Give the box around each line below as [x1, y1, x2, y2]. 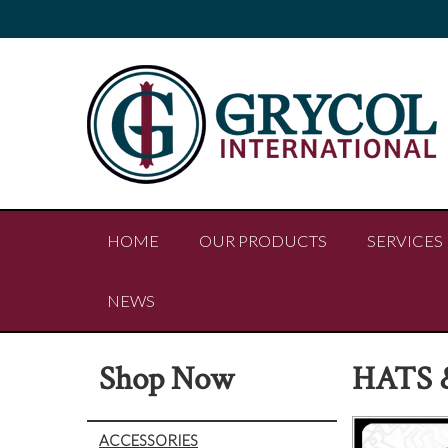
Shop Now [99, 357, 234, 401]
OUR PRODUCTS [199, 231, 327, 251]
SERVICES [367, 231, 443, 251]
